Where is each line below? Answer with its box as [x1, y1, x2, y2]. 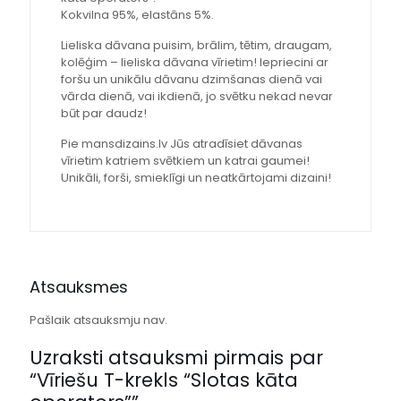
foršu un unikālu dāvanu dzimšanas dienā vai [60, 71, 322, 89]
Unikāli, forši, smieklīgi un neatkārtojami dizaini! [60, 169, 331, 187]
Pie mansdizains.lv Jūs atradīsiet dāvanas [60, 135, 303, 153]
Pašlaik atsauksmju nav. [30, 311, 167, 329]
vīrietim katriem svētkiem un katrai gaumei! [60, 152, 310, 170]
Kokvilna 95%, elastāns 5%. [60, 6, 214, 24]
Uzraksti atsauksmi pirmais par [30, 345, 323, 371]
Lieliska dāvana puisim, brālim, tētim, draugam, [60, 37, 332, 55]
